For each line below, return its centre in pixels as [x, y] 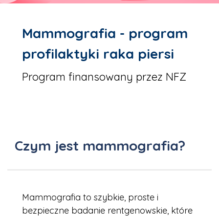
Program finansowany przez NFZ [104, 77]
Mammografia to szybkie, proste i [90, 197]
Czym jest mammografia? [100, 146]
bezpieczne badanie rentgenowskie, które [107, 211]
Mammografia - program [105, 33]
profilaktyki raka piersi [98, 54]
